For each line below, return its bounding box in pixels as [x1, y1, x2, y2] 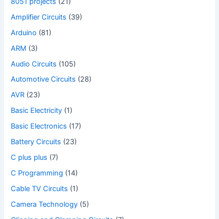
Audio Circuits [11, 59, 57, 68]
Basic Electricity [11, 106, 63, 115]
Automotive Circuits [11, 75, 76, 84]
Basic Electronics [11, 122, 67, 131]
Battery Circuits [11, 137, 62, 147]
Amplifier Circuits [11, 12, 67, 22]
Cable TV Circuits [11, 184, 68, 194]
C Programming [11, 169, 64, 178]
